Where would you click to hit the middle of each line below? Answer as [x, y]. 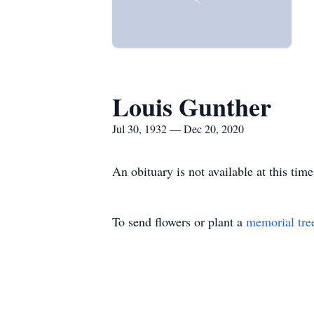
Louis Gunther [192, 107]
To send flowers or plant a [179, 221]
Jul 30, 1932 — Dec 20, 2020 [178, 129]
